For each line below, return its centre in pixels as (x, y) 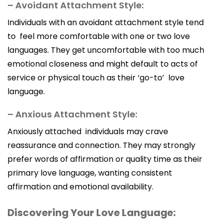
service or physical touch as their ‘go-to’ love (96, 78)
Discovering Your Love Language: (92, 213)
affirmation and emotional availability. (80, 187)
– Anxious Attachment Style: (72, 114)
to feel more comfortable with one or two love (99, 36)
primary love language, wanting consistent (90, 173)
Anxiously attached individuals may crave (88, 131)
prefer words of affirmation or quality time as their (105, 159)
